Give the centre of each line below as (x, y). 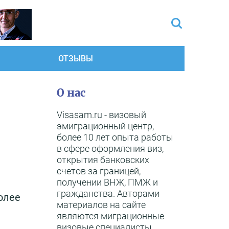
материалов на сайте (101, 205)
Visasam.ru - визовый (101, 115)
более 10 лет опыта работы (115, 137)
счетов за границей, (99, 171)
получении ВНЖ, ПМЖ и (107, 182)
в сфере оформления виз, (110, 148)
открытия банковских (103, 160)
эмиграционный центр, (105, 126)
